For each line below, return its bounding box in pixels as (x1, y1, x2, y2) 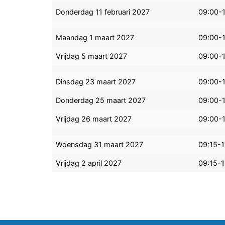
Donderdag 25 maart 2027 (56, 96, 146, 105)
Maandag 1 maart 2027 (56, 33, 135, 42)
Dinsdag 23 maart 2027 (56, 77, 136, 86)
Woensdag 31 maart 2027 (56, 140, 144, 149)
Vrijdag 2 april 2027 (56, 159, 122, 168)
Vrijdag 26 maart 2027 (56, 115, 132, 124)
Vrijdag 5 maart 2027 (56, 52, 128, 61)
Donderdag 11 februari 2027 (56, 8, 150, 17)
